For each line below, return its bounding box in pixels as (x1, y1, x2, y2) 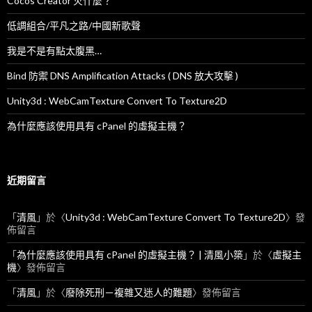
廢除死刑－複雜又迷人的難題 (65, 286, 192, 299)
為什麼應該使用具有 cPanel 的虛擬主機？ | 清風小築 (17, 249, 243, 261)
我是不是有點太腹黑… (7, 45, 102, 57)
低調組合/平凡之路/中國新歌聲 (7, 19, 141, 32)
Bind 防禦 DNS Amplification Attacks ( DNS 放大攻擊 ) (7, 70, 238, 82)
